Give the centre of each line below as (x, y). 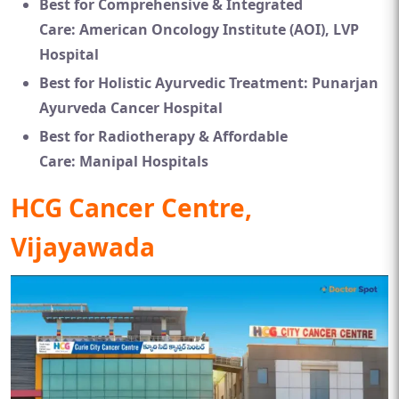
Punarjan (345, 83)
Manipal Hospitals (144, 161)
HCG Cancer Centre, (131, 208)
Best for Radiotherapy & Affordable (163, 136)
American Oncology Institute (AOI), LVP (219, 29)
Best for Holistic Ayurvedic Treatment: (174, 83)
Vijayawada (83, 247)
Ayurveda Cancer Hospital (131, 108)
